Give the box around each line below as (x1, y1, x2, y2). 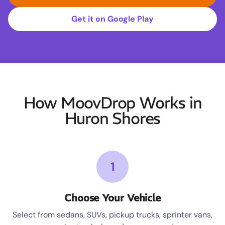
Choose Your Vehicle (64, 191, 161, 204)
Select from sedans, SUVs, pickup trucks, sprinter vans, (13, 209, 212, 220)
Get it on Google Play (71, 14, 154, 25)
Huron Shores (64, 108, 161, 129)
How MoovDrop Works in (23, 93, 202, 114)
